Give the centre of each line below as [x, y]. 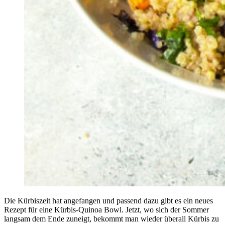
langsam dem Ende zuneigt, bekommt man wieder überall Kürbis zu [111, 218]
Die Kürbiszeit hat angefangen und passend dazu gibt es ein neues [108, 200]
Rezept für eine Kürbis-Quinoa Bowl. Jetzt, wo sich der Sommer [106, 209]
